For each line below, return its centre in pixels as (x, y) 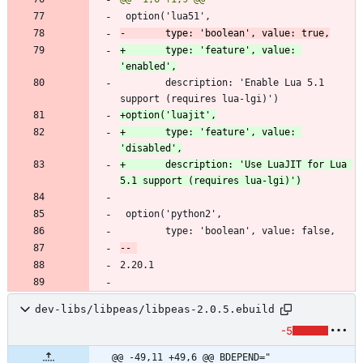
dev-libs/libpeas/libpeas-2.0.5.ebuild (155, 310)
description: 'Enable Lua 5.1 (143, 82)
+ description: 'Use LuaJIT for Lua (233, 164)
